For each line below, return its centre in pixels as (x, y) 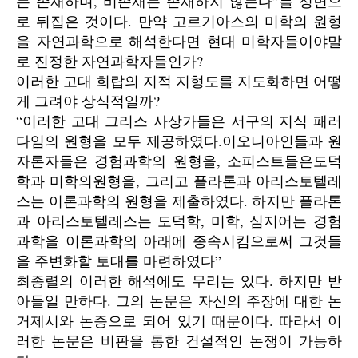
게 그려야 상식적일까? (88, 101)
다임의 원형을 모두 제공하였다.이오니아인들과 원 (179, 141)
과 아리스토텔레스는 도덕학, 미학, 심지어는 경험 (179, 221)
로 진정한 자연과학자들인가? (109, 61)
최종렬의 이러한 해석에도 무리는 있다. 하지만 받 (179, 280)
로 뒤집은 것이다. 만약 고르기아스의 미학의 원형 (179, 21)
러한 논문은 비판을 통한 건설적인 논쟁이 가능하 (179, 340)
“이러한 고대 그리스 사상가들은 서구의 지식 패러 (179, 121)
